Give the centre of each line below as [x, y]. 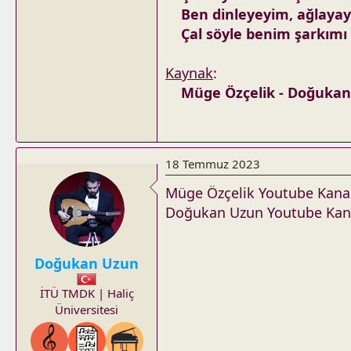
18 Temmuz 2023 [213, 164]
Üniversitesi [87, 309]
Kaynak [189, 73]
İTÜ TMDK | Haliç [87, 293]
